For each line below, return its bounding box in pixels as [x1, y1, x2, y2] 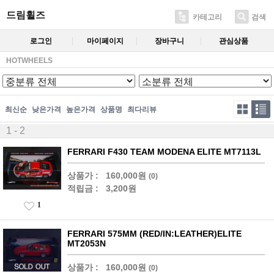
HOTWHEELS [6, 56, 53, 65]
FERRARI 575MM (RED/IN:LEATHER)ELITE [67, 228, 242, 239]
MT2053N [67, 238, 106, 248]
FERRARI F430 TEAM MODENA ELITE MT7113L [67, 146, 261, 157]
